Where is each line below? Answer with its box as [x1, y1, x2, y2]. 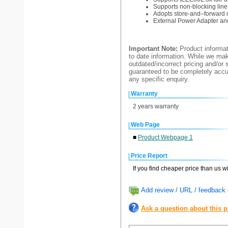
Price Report [131, 152, 167, 159]
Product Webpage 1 [138, 134, 193, 141]
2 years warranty [133, 103, 179, 110]
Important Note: [129, 45, 178, 52]
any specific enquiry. [129, 75, 189, 83]
